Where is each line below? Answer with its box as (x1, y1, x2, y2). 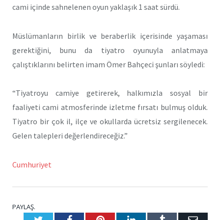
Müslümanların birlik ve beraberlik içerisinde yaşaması (12, 30, 208, 41)
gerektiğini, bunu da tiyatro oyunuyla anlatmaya (12, 45, 208, 55)
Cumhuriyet (12, 160, 52, 170)
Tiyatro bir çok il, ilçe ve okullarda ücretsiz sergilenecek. (12, 116, 208, 127)
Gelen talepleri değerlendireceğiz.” (12, 131, 128, 141)
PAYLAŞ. (12, 202, 35, 211)
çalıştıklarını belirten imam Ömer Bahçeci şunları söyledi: (12, 59, 205, 69)
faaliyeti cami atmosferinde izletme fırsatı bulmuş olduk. (12, 102, 208, 112)
